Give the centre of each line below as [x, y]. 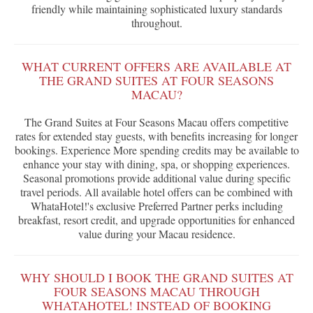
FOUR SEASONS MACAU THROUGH [156, 292]
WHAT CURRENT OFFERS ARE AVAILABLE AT [156, 67]
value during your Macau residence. [156, 234]
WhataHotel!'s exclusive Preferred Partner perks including [156, 206]
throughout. [156, 23]
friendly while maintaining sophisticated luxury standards [156, 9]
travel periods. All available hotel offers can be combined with [156, 192]
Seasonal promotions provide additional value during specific [156, 178]
